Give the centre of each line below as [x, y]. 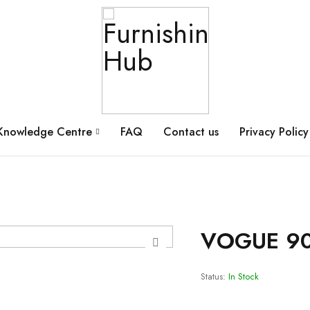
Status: [213, 276]
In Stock [243, 276]
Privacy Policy [274, 132]
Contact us [191, 132]
